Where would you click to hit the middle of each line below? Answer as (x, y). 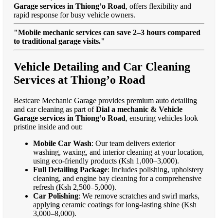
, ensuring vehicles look (162, 118)
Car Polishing (56, 196)
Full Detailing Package (70, 169)
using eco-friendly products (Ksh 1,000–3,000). (106, 161)
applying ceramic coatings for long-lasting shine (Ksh (115, 204)
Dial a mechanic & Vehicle (139, 109)
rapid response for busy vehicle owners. (74, 15)
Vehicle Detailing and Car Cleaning (102, 67)
